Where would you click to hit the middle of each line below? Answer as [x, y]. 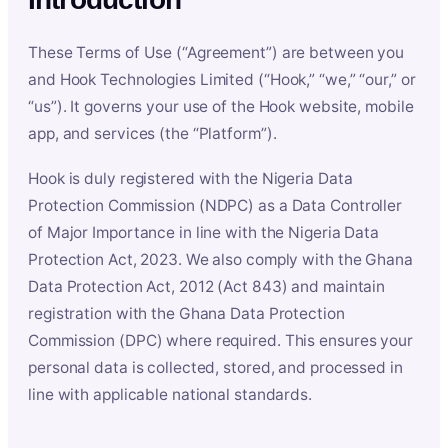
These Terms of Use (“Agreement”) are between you [216, 52]
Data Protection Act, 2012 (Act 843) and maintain [207, 286]
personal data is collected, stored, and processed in [215, 367]
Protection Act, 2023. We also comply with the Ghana [220, 259]
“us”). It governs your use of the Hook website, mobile [221, 106]
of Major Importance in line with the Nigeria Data [204, 232]
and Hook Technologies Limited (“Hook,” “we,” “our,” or [222, 79]
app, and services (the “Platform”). [152, 133]
